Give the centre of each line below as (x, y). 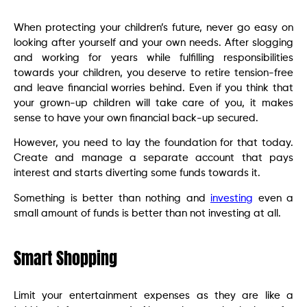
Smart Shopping (65, 258)
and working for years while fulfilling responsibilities (153, 58)
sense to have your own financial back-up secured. (136, 118)
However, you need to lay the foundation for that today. (153, 143)
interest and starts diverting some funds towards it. (137, 173)
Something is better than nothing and (112, 198)
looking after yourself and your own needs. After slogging (153, 42)
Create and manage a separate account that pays (153, 158)
